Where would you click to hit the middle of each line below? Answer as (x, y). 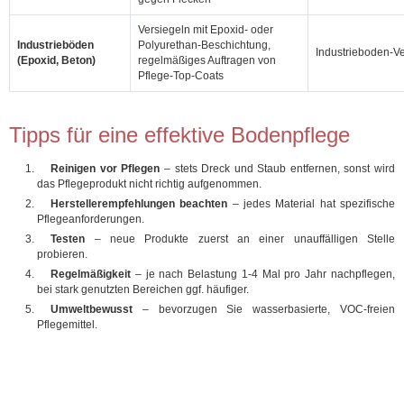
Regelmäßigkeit (91, 274)
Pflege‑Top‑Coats (181, 76)
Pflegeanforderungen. (91, 219)
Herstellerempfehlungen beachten (139, 204)
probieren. (63, 254)
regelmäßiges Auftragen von (207, 60)
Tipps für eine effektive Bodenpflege (179, 135)
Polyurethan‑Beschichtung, (204, 45)
